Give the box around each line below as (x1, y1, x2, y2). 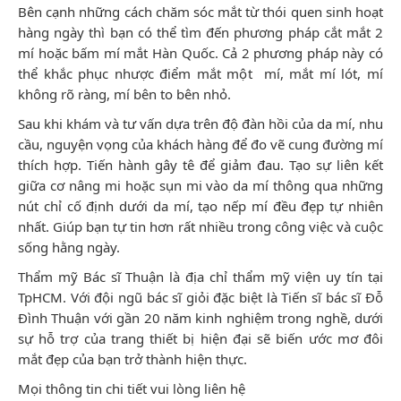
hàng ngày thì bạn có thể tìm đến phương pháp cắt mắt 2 (18, 22, 383, 41)
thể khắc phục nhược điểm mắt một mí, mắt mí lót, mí (18, 64, 383, 82)
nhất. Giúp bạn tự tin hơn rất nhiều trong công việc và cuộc (18, 217, 383, 235)
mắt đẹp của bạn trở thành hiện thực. (18, 349, 247, 368)
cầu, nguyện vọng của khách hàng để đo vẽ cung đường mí (18, 134, 383, 153)
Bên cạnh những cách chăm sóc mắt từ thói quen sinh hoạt (18, 2, 383, 21)
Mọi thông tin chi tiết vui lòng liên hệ (18, 379, 245, 397)
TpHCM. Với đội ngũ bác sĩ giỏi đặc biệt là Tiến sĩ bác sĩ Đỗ (18, 287, 383, 306)
